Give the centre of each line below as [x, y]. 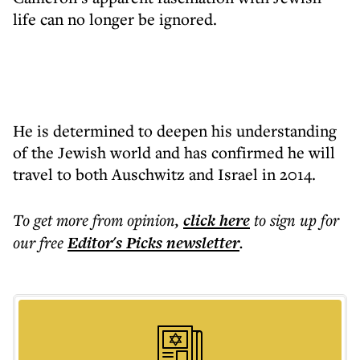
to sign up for [297, 220]
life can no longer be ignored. [115, 19]
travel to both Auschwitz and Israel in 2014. [164, 174]
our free [38, 242]
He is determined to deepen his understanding [175, 131]
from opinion [134, 220]
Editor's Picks [115, 243]
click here [217, 220]
